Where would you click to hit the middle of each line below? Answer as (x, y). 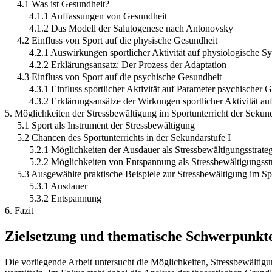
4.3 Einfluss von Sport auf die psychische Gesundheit (119, 77)
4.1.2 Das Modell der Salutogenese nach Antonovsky (131, 29)
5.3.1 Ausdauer (58, 186)
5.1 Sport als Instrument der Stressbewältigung (106, 126)
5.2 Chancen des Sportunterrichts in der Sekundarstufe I (124, 138)
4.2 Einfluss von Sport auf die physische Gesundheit (117, 41)
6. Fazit (19, 211)
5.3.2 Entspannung (65, 199)
